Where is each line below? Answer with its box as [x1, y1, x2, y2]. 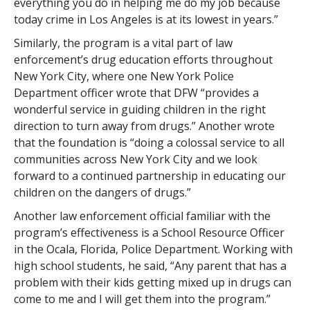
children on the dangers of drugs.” [14, 184, 191, 200]
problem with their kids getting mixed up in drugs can [14, 274, 291, 290]
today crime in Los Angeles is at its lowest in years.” [14, 11, 278, 27]
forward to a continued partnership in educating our [14, 167, 286, 183]
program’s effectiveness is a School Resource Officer [14, 224, 284, 240]
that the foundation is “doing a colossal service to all [14, 134, 284, 150]
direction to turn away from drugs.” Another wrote [14, 118, 275, 134]
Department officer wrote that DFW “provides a [14, 84, 259, 100]
